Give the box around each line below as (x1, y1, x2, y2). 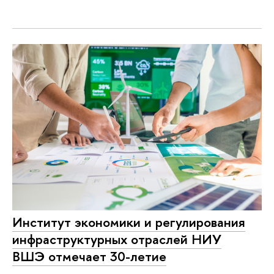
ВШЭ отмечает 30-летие (12, 246, 166, 265)
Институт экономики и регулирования (12, 212, 245, 231)
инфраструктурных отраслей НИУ (12, 229, 221, 248)
